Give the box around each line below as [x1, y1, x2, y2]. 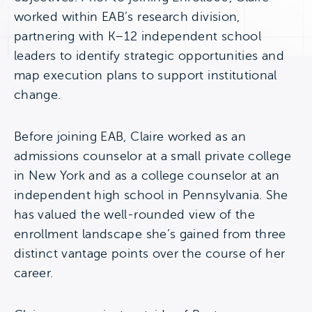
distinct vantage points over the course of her [14, 247, 286, 260]
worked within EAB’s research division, [14, 10, 240, 24]
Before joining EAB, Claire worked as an [14, 130, 247, 143]
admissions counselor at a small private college [14, 149, 291, 163]
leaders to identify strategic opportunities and [14, 49, 284, 63]
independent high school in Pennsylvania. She [14, 188, 288, 202]
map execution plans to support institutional [14, 68, 277, 82]
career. [14, 266, 54, 280]
